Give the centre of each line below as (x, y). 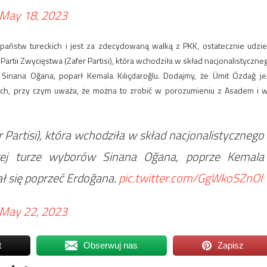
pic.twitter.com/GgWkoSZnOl (190, 178)
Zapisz (231, 245)
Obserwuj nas (111, 245)
